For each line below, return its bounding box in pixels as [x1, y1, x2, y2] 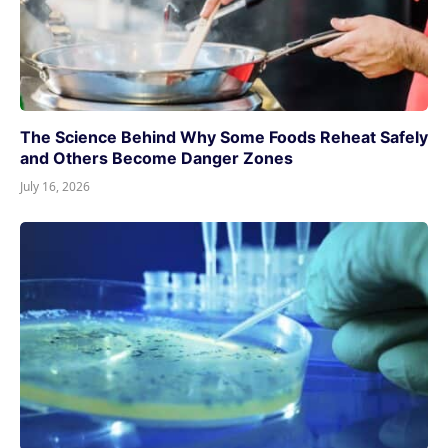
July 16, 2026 [20, 177, 90, 195]
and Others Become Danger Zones [20, 147, 293, 168]
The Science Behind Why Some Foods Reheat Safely [20, 126, 428, 147]
